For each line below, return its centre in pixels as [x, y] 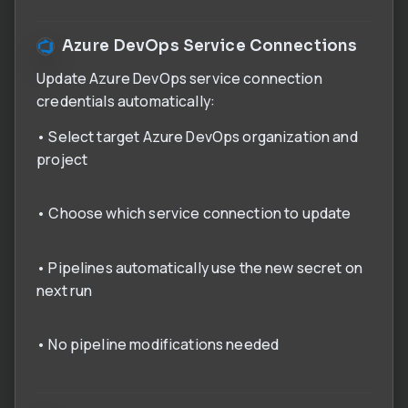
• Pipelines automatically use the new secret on [200, 267]
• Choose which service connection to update [194, 214]
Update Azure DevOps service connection [179, 79]
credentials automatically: [126, 102]
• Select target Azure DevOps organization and [197, 136]
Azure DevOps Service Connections [210, 46]
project [62, 159]
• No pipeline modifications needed [158, 345]
